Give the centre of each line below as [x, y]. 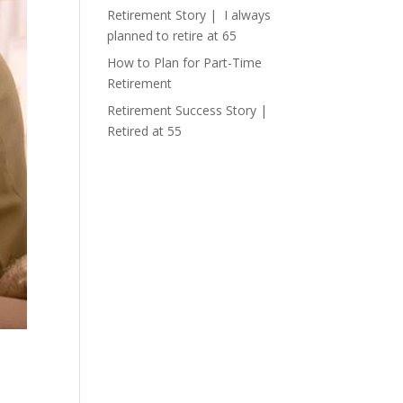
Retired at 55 [145, 131]
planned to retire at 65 [172, 36]
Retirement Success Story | [188, 110]
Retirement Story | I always [189, 15]
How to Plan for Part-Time [185, 63]
